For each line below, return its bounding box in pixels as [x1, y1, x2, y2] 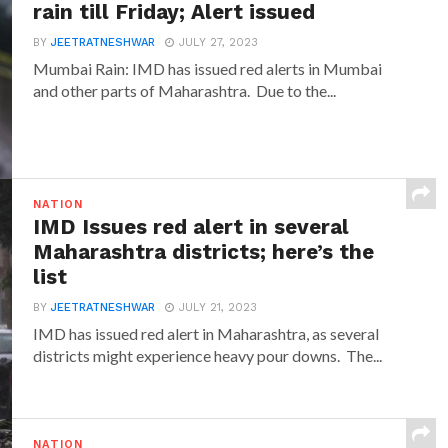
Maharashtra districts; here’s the [33, 240, 375, 264]
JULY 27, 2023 [179, 36, 259, 49]
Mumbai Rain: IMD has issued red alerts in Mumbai [33, 59, 383, 78]
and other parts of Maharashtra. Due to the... [33, 81, 337, 100]
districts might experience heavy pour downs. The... [33, 346, 383, 365]
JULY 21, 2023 [179, 301, 258, 314]
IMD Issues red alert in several [33, 215, 350, 239]
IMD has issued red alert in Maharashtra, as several [33, 324, 380, 343]
